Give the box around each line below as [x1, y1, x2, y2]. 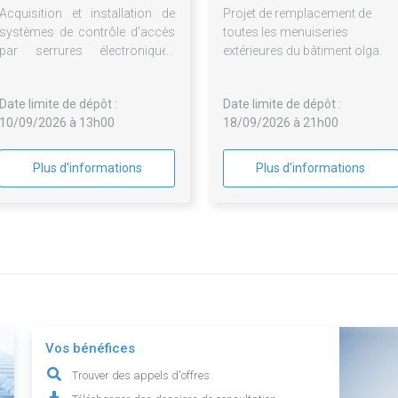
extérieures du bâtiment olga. [223, 44, 382, 59]
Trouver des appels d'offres [72, 369, 211, 383]
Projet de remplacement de [223, 6, 371, 21]
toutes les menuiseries [223, 25, 348, 40]
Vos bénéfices [45, 340, 136, 357]
